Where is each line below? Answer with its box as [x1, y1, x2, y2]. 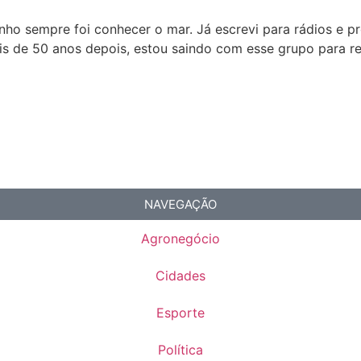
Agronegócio [141, 230, 220, 247]
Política [158, 342, 203, 359]
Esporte [156, 305, 205, 322]
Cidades [156, 268, 205, 284]
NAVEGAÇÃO [144, 197, 217, 213]
